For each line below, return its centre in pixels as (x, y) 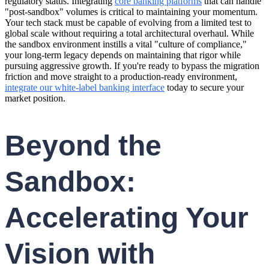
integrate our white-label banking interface (85, 88)
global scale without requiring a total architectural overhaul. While (129, 34)
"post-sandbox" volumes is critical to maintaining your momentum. (131, 12)
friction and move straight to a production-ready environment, (121, 77)
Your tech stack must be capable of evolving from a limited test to (128, 23)
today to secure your (204, 88)
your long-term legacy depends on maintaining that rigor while (123, 55)
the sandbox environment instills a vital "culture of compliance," (126, 44)
